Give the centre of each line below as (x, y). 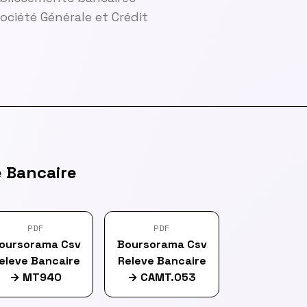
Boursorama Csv (162, 244)
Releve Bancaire (162, 261)
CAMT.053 (168, 277)
